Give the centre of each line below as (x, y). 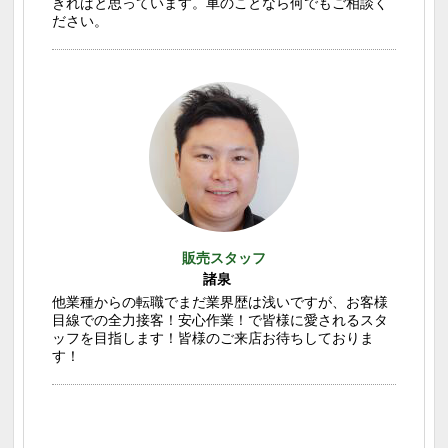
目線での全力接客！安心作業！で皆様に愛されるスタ (219, 318)
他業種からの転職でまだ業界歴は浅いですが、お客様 (219, 300)
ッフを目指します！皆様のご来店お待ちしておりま (212, 336)
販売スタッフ (223, 257)
